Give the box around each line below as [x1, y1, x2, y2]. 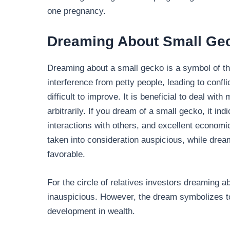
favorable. [47, 149, 85, 160]
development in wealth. [47, 206, 135, 217]
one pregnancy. [47, 6, 106, 16]
